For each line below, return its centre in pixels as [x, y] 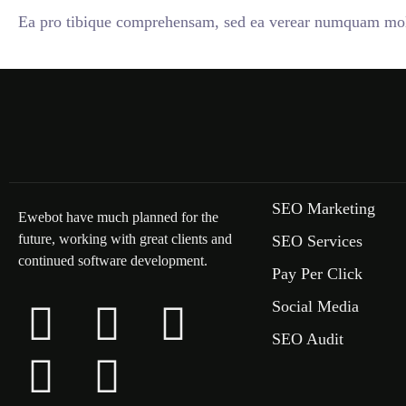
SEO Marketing [324, 208]
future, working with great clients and [125, 239]
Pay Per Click [317, 274]
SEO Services [317, 241]
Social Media [315, 306]
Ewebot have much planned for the [118, 217]
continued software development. [113, 261]
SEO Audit [308, 339]
